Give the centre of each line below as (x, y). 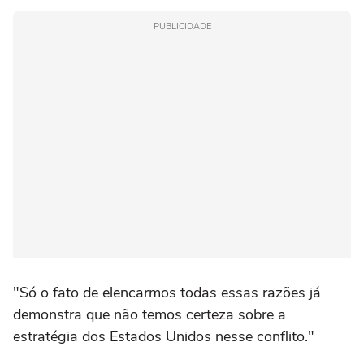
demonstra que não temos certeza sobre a (149, 314)
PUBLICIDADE (182, 26)
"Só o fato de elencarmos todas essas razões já (167, 292)
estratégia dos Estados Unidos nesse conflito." (164, 336)
